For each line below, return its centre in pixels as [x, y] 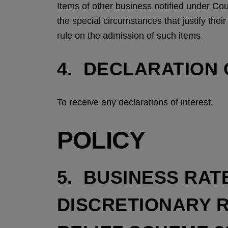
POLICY [101, 140]
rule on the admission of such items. [130, 36]
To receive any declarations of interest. [135, 102]
